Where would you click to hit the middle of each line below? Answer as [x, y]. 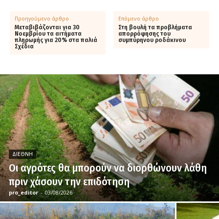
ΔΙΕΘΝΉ [22, 154]
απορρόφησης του [145, 33]
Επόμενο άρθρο [139, 18]
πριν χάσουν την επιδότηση [69, 181]
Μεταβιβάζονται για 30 [47, 27]
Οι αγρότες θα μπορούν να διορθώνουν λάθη [108, 168]
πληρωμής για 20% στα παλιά [56, 40]
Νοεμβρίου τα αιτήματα [48, 33]
